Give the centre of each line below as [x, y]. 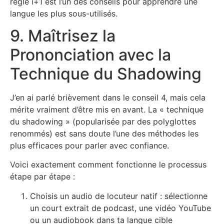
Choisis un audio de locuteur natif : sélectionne [119, 196]
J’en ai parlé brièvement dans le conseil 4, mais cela [108, 97]
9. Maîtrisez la [63, 35]
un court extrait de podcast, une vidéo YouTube [120, 208]
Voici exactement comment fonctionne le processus [108, 165]
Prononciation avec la [90, 54]
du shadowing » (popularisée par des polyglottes [103, 121]
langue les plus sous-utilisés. [64, 13]
